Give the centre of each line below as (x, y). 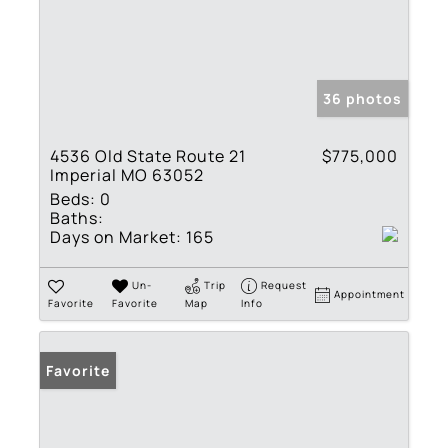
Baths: (77, 217)
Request (284, 284)
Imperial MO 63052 (127, 174)
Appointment (370, 293)
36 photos (362, 98)
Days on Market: (116, 236)
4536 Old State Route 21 (148, 155)
